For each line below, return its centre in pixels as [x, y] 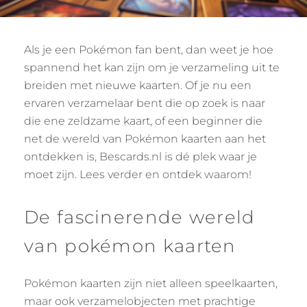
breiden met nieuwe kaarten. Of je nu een [138, 86]
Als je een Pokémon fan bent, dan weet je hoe [149, 50]
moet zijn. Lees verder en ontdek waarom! [138, 175]
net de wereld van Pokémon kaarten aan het [145, 139]
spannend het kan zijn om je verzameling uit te [152, 68]
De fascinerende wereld [140, 218]
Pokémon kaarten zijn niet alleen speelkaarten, [151, 284]
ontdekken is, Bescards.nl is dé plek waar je [140, 157]
